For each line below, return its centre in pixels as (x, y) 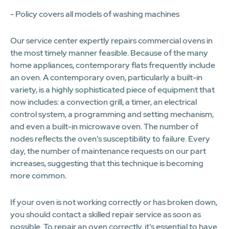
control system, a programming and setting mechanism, (112, 114)
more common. (38, 175)
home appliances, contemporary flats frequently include (113, 65)
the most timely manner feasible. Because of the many (109, 53)
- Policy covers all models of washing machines (95, 14)
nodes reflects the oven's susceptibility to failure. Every (110, 139)
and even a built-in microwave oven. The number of (104, 126)
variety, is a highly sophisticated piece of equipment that (112, 89)
